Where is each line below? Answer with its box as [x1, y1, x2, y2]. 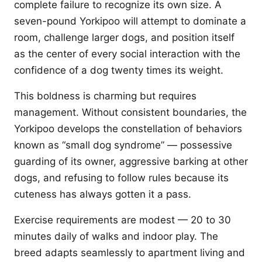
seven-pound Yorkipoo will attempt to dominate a [14, 15, 246, 27]
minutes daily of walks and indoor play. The [14, 230, 218, 242]
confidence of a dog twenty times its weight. [14, 64, 223, 76]
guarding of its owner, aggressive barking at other [14, 156, 248, 167]
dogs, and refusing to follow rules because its [14, 172, 229, 184]
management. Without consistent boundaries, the [14, 106, 247, 118]
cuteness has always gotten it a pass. [14, 188, 191, 200]
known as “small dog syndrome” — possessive [14, 139, 232, 151]
